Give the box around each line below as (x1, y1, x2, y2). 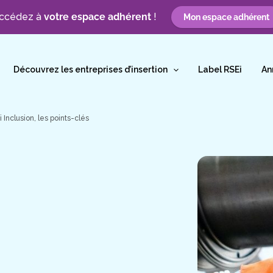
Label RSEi (198, 65, 243, 75)
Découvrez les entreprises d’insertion (13, 65, 168, 75)
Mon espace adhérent (183, 12, 269, 22)
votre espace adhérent (43, 11, 151, 23)
